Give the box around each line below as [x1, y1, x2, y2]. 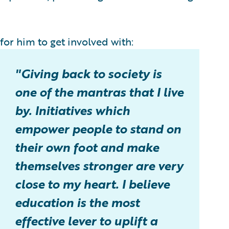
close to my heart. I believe [15, 174, 170, 193]
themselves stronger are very [15, 156, 183, 174]
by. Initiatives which [15, 101, 130, 119]
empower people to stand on [15, 119, 181, 138]
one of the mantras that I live [15, 82, 184, 101]
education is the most [15, 193, 140, 211]
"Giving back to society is [15, 64, 162, 82]
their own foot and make [15, 138, 159, 156]
